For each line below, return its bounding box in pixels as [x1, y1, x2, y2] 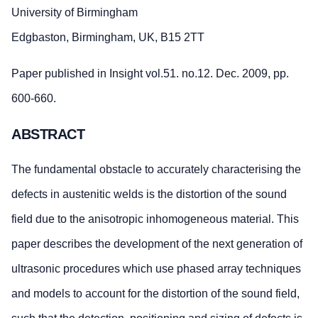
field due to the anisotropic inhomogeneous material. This [11, 213, 299, 226]
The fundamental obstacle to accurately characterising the [11, 163, 301, 176]
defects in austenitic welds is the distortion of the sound [11, 188, 287, 201]
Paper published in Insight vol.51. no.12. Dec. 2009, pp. [11, 67, 289, 80]
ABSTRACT [11, 126, 84, 142]
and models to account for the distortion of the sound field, [11, 287, 300, 300]
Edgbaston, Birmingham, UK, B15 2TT [11, 31, 204, 44]
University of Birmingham [11, 6, 138, 19]
